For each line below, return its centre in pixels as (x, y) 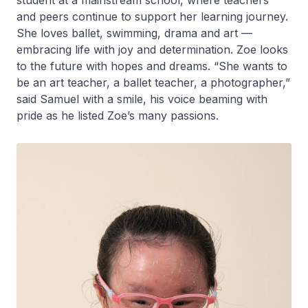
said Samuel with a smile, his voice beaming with (142, 99)
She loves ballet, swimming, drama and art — (134, 33)
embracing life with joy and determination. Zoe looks (152, 50)
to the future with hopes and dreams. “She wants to (152, 66)
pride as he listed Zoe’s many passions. (119, 116)
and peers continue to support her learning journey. (152, 17)
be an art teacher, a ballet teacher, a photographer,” (153, 83)
